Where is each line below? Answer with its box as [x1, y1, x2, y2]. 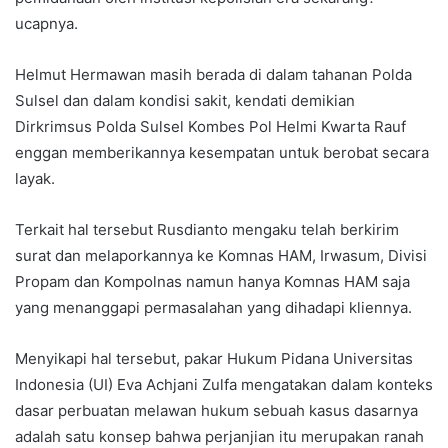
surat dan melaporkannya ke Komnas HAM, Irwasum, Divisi [15, 245, 427, 265]
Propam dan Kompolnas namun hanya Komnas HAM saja [15, 271, 410, 291]
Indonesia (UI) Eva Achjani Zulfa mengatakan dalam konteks [15, 374, 433, 394]
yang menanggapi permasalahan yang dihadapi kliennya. [15, 297, 412, 317]
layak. [15, 168, 55, 188]
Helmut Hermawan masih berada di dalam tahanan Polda [15, 64, 412, 84]
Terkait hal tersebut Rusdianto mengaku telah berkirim [15, 219, 399, 239]
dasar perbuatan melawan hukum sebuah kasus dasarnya [15, 400, 418, 420]
